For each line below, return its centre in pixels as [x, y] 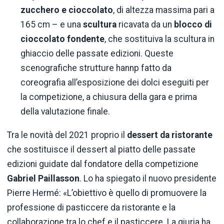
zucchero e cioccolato [67, 10]
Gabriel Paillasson [43, 179]
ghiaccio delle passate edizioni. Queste [97, 54]
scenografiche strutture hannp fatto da [96, 68]
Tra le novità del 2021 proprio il [67, 135]
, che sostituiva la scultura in [160, 39]
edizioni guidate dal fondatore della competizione [103, 164]
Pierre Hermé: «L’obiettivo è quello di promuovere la [107, 193]
